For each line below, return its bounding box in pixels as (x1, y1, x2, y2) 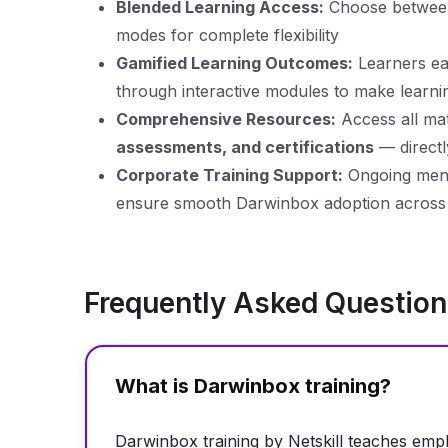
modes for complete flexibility (116, 25, 339, 45)
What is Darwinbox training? (115, 374, 391, 398)
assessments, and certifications (116, 137, 374, 157)
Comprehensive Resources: (116, 109, 336, 129)
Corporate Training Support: (116, 165, 343, 185)
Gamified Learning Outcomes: (116, 53, 353, 73)
